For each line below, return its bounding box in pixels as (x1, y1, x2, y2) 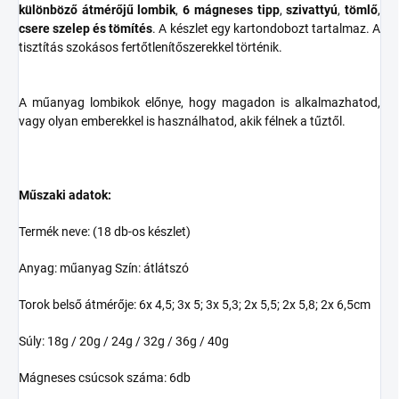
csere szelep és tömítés (19, 21, 153, 37)
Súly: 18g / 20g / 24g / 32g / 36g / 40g (19, 334, 229, 349)
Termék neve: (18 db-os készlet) (19, 224, 191, 240)
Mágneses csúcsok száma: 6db (19, 370, 191, 386)
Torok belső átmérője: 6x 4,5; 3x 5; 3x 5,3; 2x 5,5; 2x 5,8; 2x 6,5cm (19, 297, 370, 313)
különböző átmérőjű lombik (19, 3, 176, 18)
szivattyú (286, 3, 338, 18)
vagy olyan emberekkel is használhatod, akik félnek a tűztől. (19, 114, 346, 129)
